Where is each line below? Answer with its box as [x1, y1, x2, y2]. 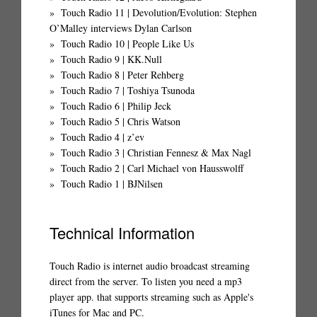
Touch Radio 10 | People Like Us [61, 37, 194, 51]
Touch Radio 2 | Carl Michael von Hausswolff [61, 161, 243, 175]
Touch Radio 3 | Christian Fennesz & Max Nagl [61, 146, 251, 160]
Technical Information [50, 221, 195, 244]
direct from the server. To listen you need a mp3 [50, 275, 242, 289]
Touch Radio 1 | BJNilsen [61, 177, 163, 191]
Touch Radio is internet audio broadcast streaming [50, 259, 250, 273]
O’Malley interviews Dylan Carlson [50, 21, 192, 35]
